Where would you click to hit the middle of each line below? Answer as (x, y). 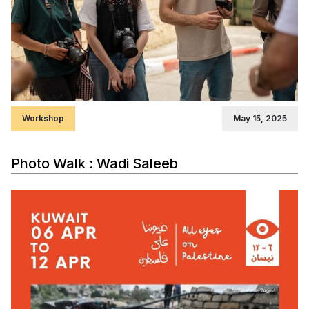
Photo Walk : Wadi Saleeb (94, 164)
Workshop (43, 119)
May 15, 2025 (260, 119)
